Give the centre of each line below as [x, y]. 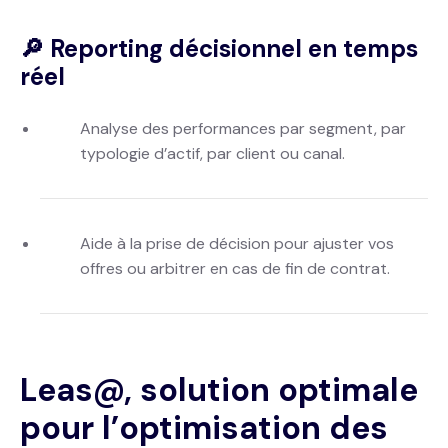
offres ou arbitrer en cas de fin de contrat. [235, 268]
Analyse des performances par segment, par [243, 128]
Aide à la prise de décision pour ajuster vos [237, 243]
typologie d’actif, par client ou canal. [212, 153]
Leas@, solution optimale [219, 390]
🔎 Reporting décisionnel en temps [219, 48]
